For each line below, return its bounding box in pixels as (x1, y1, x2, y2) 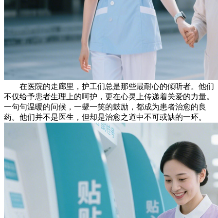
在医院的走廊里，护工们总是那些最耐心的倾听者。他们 (4, 82, 214, 91)
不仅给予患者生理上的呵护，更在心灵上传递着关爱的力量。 (4, 92, 214, 101)
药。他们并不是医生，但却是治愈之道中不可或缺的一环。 (4, 113, 206, 122)
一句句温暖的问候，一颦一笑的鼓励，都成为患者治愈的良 (4, 103, 206, 111)
